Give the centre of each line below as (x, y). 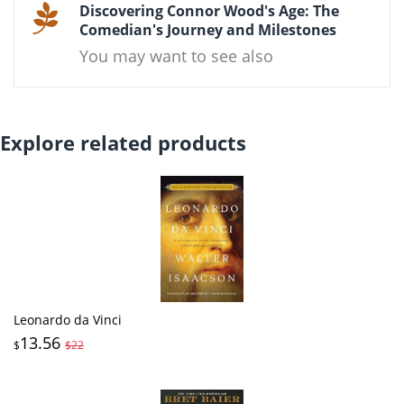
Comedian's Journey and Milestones (208, 29)
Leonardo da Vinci (68, 319)
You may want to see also (176, 55)
